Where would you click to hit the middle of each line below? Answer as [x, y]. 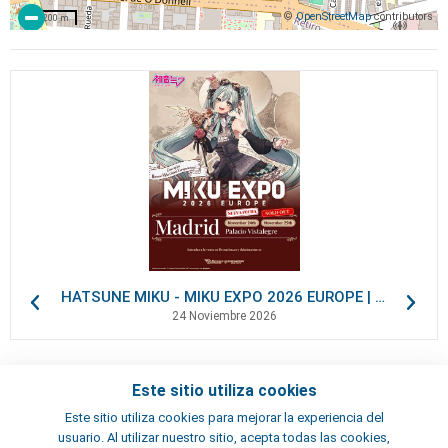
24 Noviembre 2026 [224, 316]
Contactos [80, 407]
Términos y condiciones [117, 429]
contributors [402, 16]
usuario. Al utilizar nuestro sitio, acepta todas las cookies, [224, 438]
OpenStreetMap [333, 16]
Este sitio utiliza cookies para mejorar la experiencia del [224, 418]
